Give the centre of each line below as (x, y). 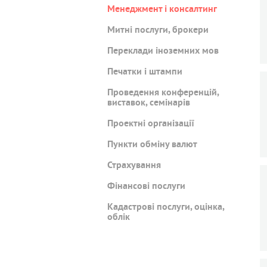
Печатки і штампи (145, 72)
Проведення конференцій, (163, 93)
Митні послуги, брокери (158, 31)
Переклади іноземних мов (163, 52)
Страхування (134, 166)
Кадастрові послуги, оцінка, (166, 208)
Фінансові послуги (146, 187)
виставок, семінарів (149, 103)
